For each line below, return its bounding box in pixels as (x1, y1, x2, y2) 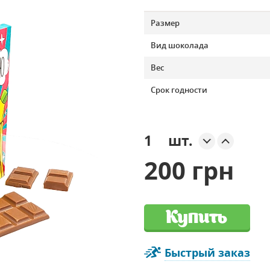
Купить (166, 204, 227, 230)
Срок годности (151, 84, 207, 95)
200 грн (144, 154, 234, 187)
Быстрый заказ (165, 245, 250, 260)
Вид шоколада (151, 40, 209, 51)
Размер (151, 17, 180, 28)
